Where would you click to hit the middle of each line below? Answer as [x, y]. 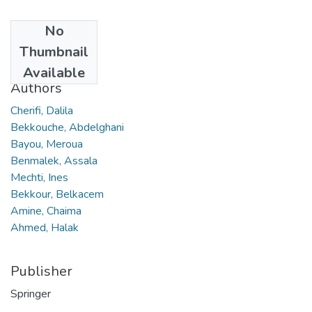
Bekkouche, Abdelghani [67, 127]
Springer [31, 294]
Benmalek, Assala [54, 161]
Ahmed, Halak [45, 227]
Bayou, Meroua [47, 144]
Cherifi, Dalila [42, 110]
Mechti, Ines [39, 177]
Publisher [41, 271]
